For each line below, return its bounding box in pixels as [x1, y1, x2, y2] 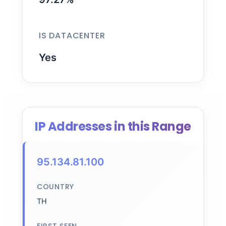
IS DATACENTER [39, 30, 105, 41]
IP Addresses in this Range [35, 118, 191, 135]
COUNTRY [37, 182, 74, 192]
